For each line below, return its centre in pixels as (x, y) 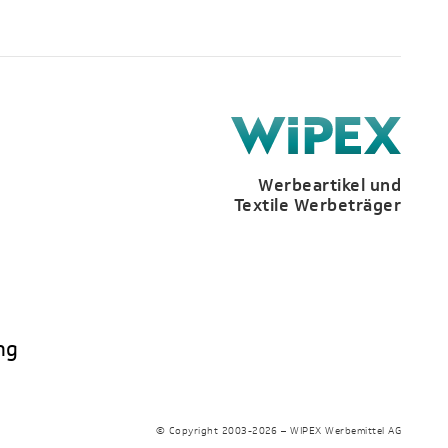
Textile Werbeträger (317, 205)
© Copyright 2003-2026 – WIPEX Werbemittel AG (278, 431)
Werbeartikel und (329, 185)
